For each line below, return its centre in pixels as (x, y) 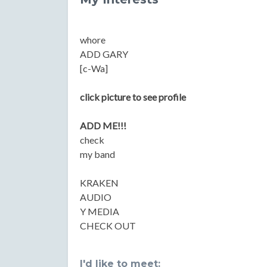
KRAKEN (99, 183)
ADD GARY (104, 54)
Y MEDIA (100, 211)
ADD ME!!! (103, 125)
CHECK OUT (108, 226)
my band (97, 154)
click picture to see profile (133, 97)
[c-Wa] (94, 68)
